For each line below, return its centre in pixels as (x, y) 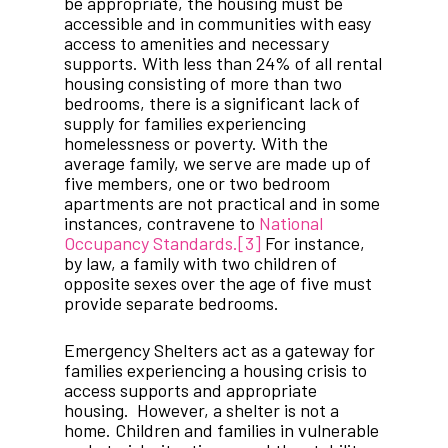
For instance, (313, 243)
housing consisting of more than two (203, 83)
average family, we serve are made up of (217, 163)
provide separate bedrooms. (171, 303)
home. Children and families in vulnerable (221, 430)
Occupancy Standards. (151, 243)
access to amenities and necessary (196, 43)
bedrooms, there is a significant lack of (212, 103)
